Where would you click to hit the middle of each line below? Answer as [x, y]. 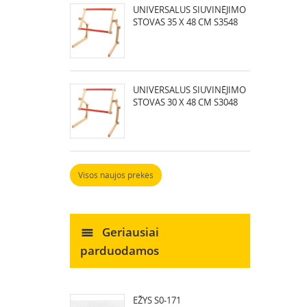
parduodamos [120, 250]
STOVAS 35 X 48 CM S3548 [185, 22]
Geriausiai [129, 232]
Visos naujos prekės [116, 175]
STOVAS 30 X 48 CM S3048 [185, 102]
